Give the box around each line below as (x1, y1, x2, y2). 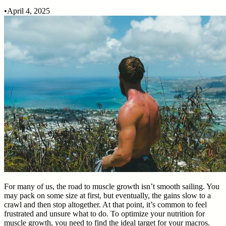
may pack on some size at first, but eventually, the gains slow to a (4, 191, 211, 200)
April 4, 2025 (7, 6, 50, 15)
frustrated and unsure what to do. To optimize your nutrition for (4, 209, 205, 218)
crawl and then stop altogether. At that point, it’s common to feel (4, 200, 207, 209)
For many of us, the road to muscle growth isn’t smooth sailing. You (4, 182, 219, 191)
